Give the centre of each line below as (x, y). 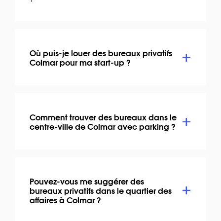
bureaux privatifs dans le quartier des (101, 190)
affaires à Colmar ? (65, 199)
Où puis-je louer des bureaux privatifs (101, 52)
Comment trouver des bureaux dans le (103, 116)
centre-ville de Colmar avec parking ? (103, 126)
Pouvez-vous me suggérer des (87, 181)
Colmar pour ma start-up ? (80, 62)
